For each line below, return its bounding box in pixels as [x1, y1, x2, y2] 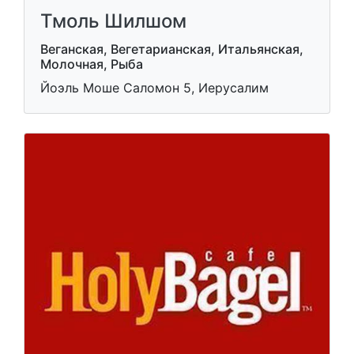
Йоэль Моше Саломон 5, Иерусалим [40, 80, 269, 96]
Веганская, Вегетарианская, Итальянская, [40, 41, 303, 57]
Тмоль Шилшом [40, 9, 186, 32]
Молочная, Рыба [40, 56, 143, 72]
